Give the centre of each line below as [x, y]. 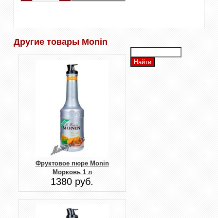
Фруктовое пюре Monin [72, 163]
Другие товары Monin [61, 42]
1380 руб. [72, 182]
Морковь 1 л [72, 172]
